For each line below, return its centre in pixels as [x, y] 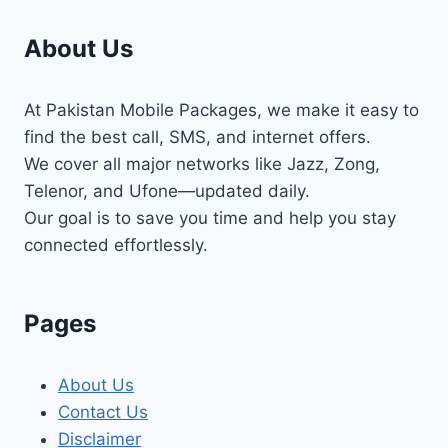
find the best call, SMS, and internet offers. [197, 136]
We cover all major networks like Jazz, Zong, [202, 163]
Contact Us [103, 411]
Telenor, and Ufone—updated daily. [167, 190]
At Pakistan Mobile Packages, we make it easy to [221, 109]
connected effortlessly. [116, 244]
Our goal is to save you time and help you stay [210, 217]
